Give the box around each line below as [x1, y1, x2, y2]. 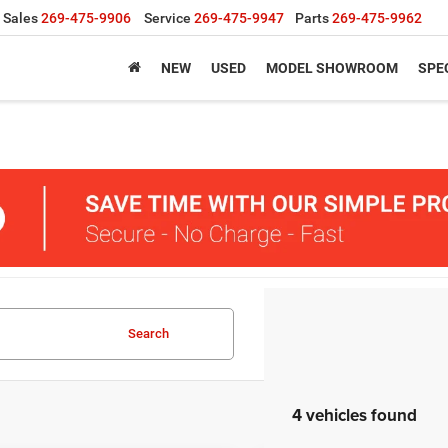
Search [127, 326, 169, 342]
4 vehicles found [291, 403, 417, 428]
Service [144, 10, 191, 27]
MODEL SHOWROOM [266, 60, 398, 77]
